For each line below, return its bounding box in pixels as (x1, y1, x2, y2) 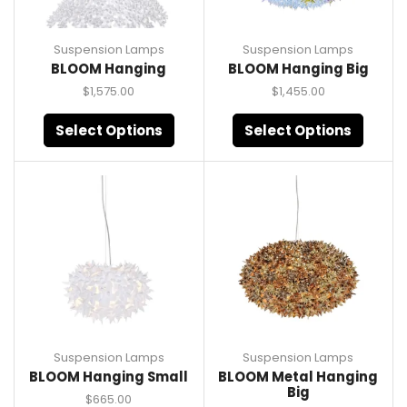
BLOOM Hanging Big (227, 58, 369, 78)
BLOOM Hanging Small (29, 367, 189, 387)
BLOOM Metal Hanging (218, 367, 379, 387)
